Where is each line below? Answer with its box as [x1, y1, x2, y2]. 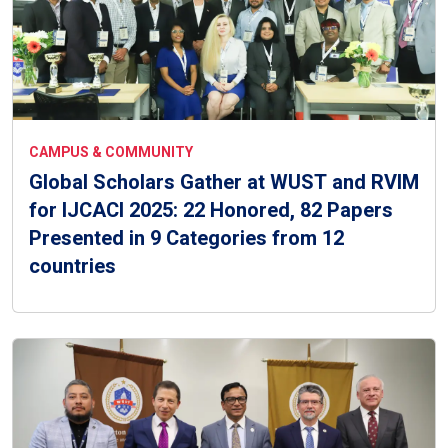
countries [29, 251, 116, 281]
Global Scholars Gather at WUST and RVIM [29, 167, 419, 197]
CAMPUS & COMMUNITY [29, 141, 193, 163]
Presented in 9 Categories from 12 [29, 223, 344, 253]
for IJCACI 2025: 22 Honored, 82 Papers [29, 195, 393, 225]
